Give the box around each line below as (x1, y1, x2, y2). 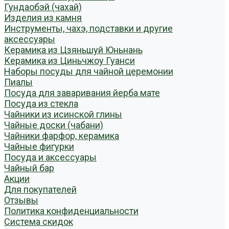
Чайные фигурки (4, 141, 74, 152)
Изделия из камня (4, 12, 82, 23)
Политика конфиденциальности (4, 205, 139, 216)
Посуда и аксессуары (4, 152, 97, 163)
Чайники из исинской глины (4, 109, 122, 120)
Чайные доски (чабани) (4, 120, 103, 130)
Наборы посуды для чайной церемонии (4, 66, 173, 77)
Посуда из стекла (4, 98, 78, 109)
